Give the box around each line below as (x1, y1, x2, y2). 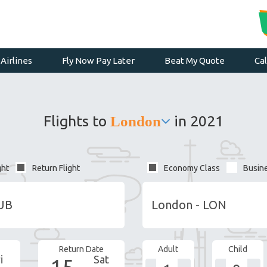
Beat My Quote (164, 55, 225, 66)
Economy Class (164, 163, 220, 173)
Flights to (44, 113, 110, 129)
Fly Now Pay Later (62, 55, 135, 66)
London (110, 114, 161, 129)
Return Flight (32, 163, 80, 173)
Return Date (59, 244, 104, 254)
